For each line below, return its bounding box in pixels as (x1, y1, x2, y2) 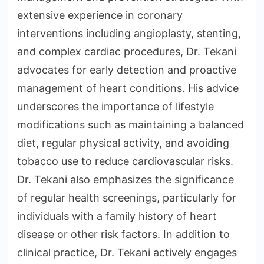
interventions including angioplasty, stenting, (17, 27, 241, 40)
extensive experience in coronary (17, 9, 183, 22)
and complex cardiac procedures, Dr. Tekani (17, 45, 236, 58)
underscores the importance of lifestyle (17, 100, 214, 113)
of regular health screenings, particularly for (17, 192, 236, 204)
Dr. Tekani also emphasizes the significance (17, 173, 234, 186)
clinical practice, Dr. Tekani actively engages (17, 246, 237, 259)
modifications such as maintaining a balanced (17, 118, 244, 131)
